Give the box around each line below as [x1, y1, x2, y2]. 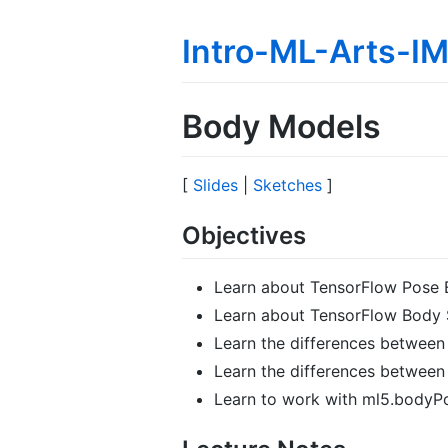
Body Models [182, 106, 381, 146]
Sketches [253, 175, 322, 196]
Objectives [182, 221, 306, 251]
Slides [193, 175, 238, 196]
